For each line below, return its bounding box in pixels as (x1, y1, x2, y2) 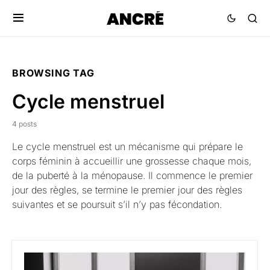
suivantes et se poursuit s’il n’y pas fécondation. (12, 198, 225, 210)
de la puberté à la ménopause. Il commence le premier (12, 169, 253, 181)
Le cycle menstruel (12, 140, 96, 152)
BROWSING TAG (12, 67, 95, 79)
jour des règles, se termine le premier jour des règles (12, 184, 242, 196)
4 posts (12, 119, 37, 128)
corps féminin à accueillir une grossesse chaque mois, (12, 155, 251, 167)
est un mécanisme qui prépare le (96, 140, 243, 152)
